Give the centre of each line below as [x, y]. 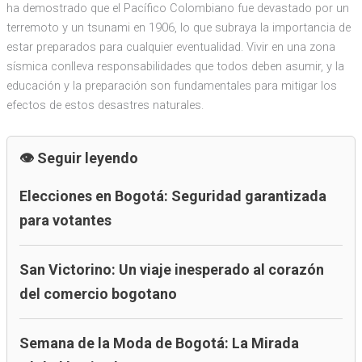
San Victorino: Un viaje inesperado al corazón [171, 269]
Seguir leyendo [87, 158]
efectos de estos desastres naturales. [105, 105]
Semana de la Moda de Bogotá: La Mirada [159, 343]
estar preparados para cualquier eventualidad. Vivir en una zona [170, 46]
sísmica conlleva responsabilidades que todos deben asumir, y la [175, 66]
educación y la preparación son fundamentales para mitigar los [171, 85]
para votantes [65, 220]
